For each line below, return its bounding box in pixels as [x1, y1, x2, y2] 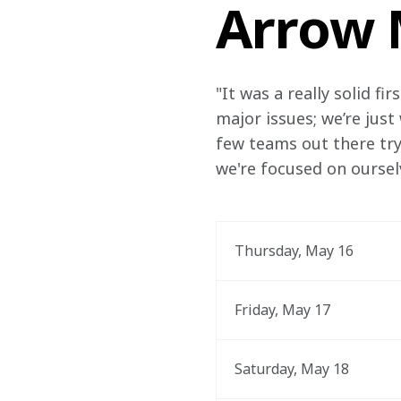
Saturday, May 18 [234, 359, 349, 379]
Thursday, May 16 [234, 241, 354, 260]
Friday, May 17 [234, 300, 330, 320]
